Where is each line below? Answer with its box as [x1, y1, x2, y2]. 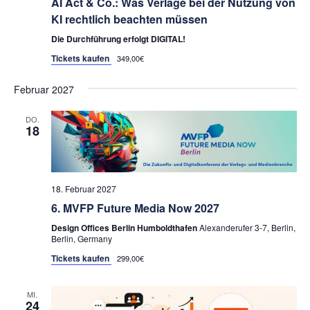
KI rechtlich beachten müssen [51, 10, 208, 27]
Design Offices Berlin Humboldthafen [51, 221, 199, 234]
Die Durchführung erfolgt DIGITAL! [51, 32, 185, 45]
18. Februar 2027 [51, 182, 116, 194]
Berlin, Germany [51, 232, 112, 244]
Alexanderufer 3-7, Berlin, [199, 221, 295, 233]
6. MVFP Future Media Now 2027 [51, 199, 219, 216]
